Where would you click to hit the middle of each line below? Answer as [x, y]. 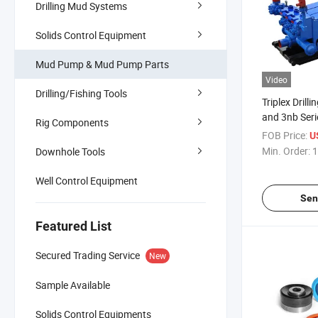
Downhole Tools [70, 151]
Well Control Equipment [87, 180]
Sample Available [73, 285]
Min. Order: [286, 151]
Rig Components [72, 122]
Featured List [73, 226]
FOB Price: [285, 136]
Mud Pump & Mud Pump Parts [102, 64]
